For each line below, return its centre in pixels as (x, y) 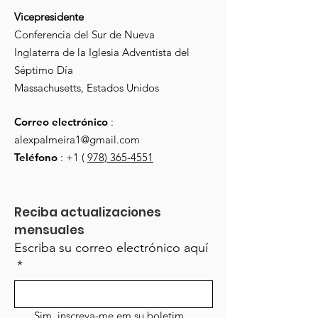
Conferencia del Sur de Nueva (84, 34)
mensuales (49, 230)
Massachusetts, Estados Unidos (87, 88)
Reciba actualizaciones (88, 212)
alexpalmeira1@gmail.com (77, 139)
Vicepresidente (49, 17)
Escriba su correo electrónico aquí (111, 248)
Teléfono (36, 157)
